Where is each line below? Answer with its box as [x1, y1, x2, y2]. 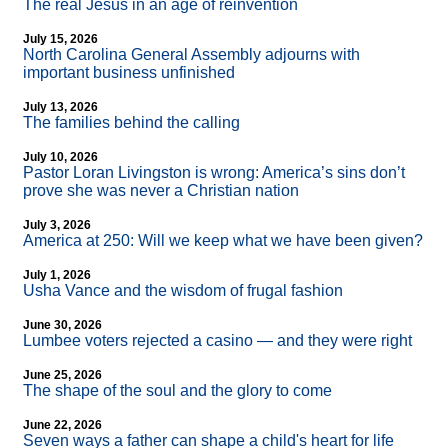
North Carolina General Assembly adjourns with [23, 46, 360, 64]
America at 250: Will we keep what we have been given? [23, 232, 423, 250]
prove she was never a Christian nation [23, 182, 299, 200]
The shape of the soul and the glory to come [23, 382, 332, 400]
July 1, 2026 [23, 268, 91, 283]
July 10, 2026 [23, 150, 98, 165]
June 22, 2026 [23, 418, 102, 433]
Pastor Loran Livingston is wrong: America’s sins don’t [23, 164, 405, 182]
